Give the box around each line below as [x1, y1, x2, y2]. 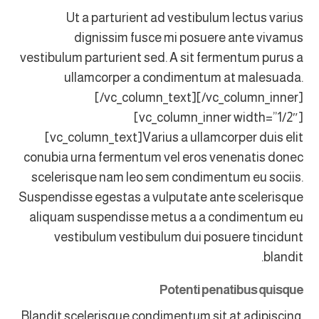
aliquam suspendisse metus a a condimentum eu [28, 210, 303, 224]
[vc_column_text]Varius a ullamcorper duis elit [44, 130, 303, 145]
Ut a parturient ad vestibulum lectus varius [66, 11, 303, 25]
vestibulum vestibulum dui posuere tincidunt [53, 230, 303, 244]
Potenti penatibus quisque [159, 283, 303, 297]
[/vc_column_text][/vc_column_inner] [94, 90, 303, 105]
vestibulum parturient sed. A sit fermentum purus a [19, 51, 303, 65]
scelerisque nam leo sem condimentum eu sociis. [31, 170, 303, 184]
